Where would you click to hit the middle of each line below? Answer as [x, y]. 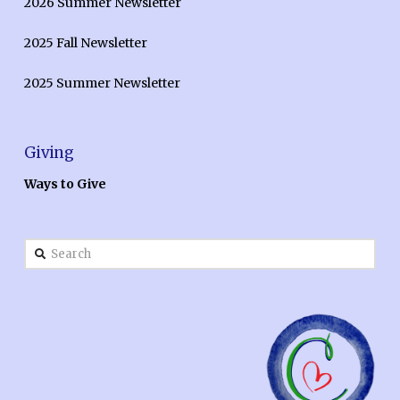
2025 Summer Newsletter [102, 83]
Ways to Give [65, 184]
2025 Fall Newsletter [85, 43]
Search [47, 250]
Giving [49, 153]
